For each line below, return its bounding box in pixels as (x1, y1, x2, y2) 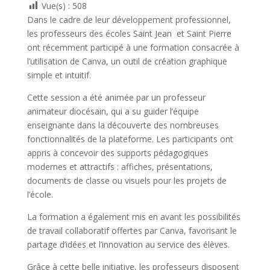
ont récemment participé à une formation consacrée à (27, 42, 239, 54)
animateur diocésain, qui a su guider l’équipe (27, 105, 199, 118)
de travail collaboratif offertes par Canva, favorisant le (27, 225, 237, 237)
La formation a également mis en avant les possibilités (27, 211, 240, 223)
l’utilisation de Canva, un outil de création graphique (27, 55, 227, 67)
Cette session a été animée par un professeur (27, 92, 206, 104)
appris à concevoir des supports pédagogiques (27, 147, 209, 159)
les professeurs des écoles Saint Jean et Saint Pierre (27, 28, 231, 40)
